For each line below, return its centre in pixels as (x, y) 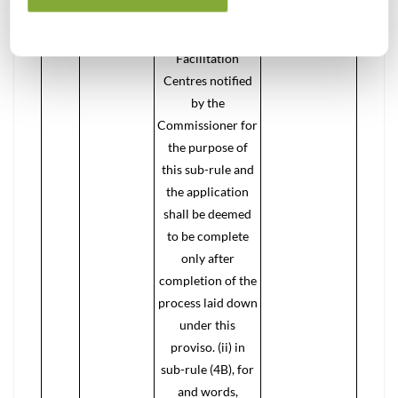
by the (207, 103)
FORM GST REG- (207, 14)
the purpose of (207, 147)
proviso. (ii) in (207, 347)
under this (207, 325)
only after (207, 258)
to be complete (207, 236)
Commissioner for (207, 125)
